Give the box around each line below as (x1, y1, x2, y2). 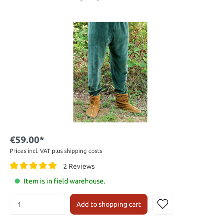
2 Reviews (63, 162, 95, 170)
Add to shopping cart (76, 200, 141, 209)
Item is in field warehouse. (24, 177, 105, 185)
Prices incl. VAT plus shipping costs (10, 147, 102, 154)
